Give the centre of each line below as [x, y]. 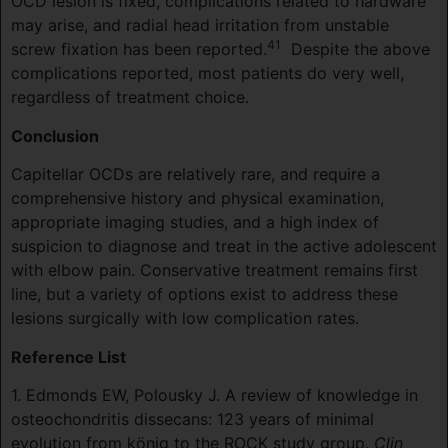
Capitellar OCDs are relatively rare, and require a [195, 174]
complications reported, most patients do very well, [207, 73]
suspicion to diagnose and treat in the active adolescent [224, 246]
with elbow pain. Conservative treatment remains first [214, 270]
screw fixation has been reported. [139, 49]
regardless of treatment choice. [130, 97]
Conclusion [55, 135]
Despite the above [360, 49]
